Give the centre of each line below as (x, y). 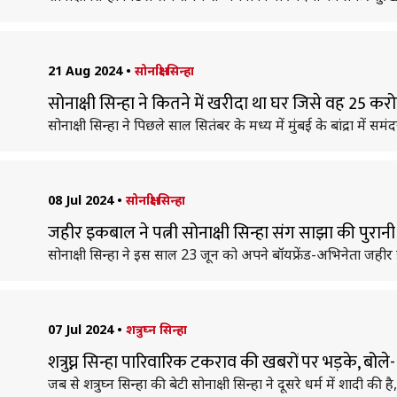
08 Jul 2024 (80, 200)
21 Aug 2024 (85, 70)
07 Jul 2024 (80, 329)
